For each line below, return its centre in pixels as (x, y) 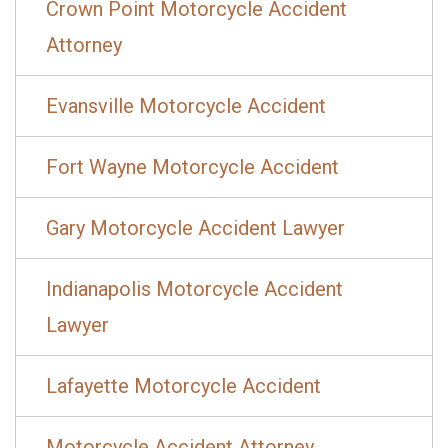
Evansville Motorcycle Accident (186, 105)
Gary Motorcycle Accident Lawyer (195, 227)
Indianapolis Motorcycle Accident (194, 288)
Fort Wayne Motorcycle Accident (192, 166)
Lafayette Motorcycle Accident (183, 385)
